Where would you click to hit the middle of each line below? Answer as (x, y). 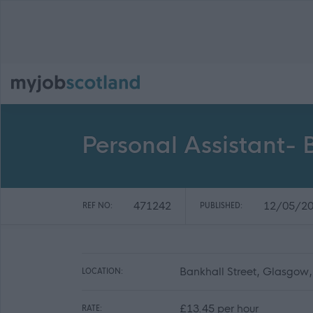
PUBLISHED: (221, 206)
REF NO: (97, 206)
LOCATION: (102, 271)
